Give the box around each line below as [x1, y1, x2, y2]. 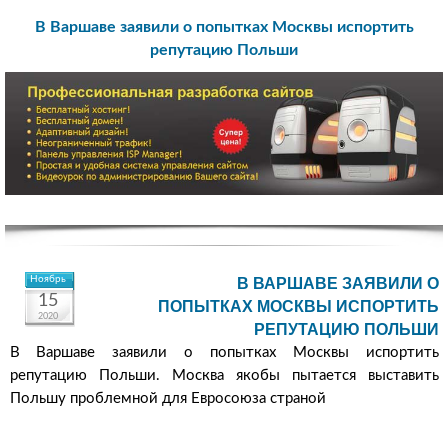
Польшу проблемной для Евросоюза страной [9, 391, 326, 407]
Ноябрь [30, 274, 66, 285]
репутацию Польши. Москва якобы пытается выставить [9, 368, 439, 384]
